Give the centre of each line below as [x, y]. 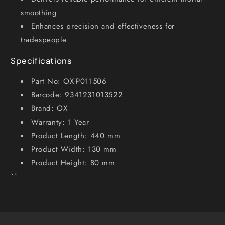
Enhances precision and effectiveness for [103, 26]
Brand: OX [49, 108]
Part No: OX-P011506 [69, 81]
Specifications [41, 61]
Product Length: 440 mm [76, 135]
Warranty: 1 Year [60, 122]
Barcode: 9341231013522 [77, 95]
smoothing [39, 12]
